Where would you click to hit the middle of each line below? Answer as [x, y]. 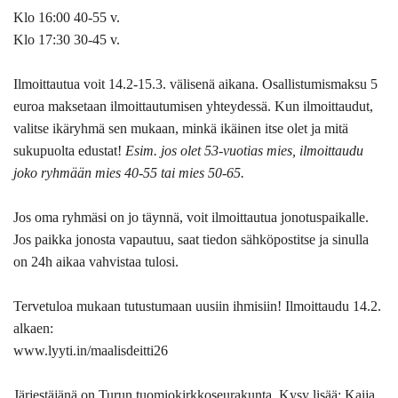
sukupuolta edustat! [69, 150]
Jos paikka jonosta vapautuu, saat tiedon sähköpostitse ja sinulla [191, 239]
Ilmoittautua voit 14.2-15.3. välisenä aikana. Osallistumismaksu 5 [195, 84]
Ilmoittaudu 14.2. [333, 306]
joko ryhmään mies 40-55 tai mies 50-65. [129, 172]
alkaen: [33, 328]
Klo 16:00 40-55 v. [67, 17]
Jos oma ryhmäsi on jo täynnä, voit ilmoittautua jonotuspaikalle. [191, 217]
